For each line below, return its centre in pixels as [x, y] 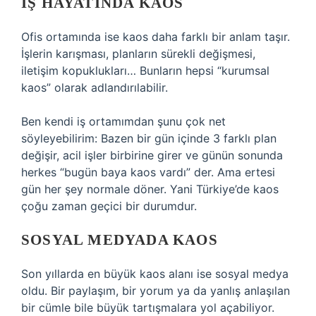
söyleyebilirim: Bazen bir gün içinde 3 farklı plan [149, 138]
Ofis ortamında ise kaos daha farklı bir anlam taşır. [156, 37]
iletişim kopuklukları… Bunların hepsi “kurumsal [145, 71]
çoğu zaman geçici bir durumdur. [109, 206]
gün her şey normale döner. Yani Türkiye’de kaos [150, 189]
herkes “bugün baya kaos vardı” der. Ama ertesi [148, 172]
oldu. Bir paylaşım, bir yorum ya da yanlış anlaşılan [156, 291]
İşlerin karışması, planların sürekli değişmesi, [138, 54]
